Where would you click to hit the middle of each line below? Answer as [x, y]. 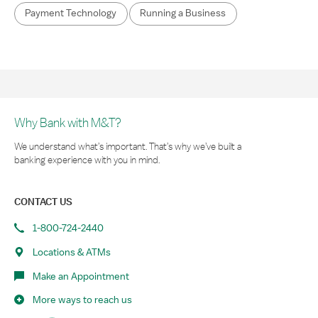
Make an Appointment [81, 276]
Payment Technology [71, 13]
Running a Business [183, 13]
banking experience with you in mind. [87, 159]
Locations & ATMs [72, 252]
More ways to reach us [82, 300]
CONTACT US [43, 201]
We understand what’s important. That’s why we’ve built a [128, 146]
